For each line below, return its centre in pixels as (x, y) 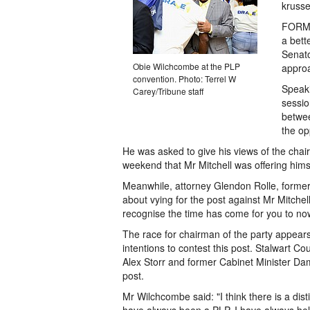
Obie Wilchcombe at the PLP (186, 66)
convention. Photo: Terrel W (184, 79)
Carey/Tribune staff (168, 91)
